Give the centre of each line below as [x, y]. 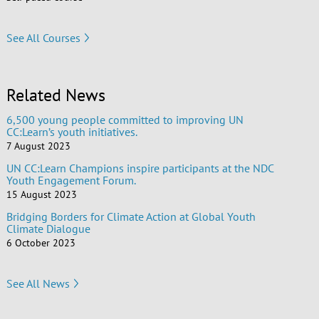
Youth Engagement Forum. [71, 181]
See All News [38, 283]
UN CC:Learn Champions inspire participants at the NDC [140, 168]
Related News [56, 95]
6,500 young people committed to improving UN [125, 120]
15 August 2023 [41, 195]
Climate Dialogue [48, 229]
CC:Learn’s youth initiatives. [72, 132]
